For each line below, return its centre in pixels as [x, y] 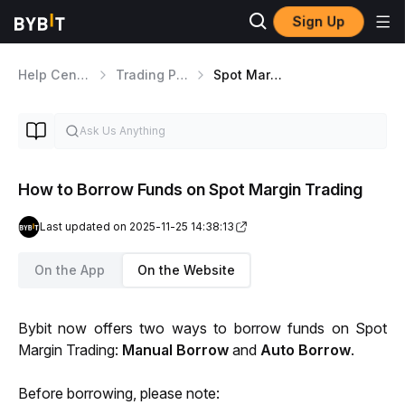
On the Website [186, 270]
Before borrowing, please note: [119, 393]
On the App [70, 270]
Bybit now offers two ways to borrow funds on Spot [202, 328]
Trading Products [182, 75]
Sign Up [319, 21]
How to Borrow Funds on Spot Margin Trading [190, 189]
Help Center [83, 75]
